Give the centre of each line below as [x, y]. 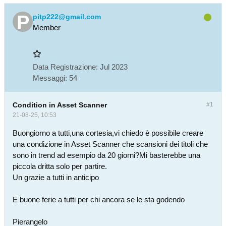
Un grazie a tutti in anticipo [56, 177]
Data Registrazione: [65, 67]
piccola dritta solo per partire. [60, 166]
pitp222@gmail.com [67, 17]
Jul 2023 [114, 67]
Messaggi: [50, 78]
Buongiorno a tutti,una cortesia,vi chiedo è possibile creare [108, 133]
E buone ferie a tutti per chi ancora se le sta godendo [99, 200]
